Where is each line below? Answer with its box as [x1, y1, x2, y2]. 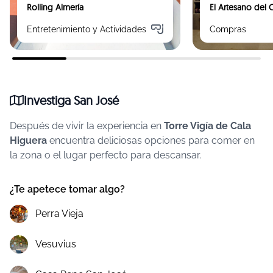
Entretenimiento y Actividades [27, 24, 146, 34]
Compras [210, 24, 246, 34]
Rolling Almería [27, 2, 83, 13]
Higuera [10, 135, 47, 146]
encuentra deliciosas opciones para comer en [47, 135, 255, 146]
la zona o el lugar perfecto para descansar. [10, 149, 201, 161]
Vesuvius [35, 238, 76, 250]
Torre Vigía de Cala [164, 120, 251, 132]
